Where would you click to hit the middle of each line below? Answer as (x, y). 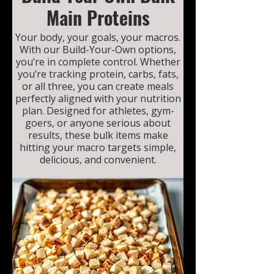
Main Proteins (98, 17)
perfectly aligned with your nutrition (98, 98)
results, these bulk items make (98, 135)
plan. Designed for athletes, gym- (98, 110)
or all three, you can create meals (98, 86)
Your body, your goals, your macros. (98, 37)
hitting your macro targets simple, (98, 147)
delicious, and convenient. (98, 159)
